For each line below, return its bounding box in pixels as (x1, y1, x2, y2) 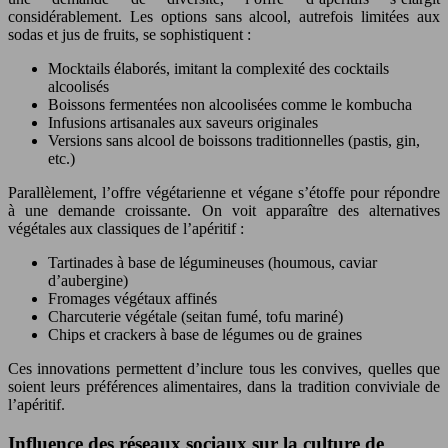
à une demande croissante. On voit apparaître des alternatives (8, 202, 440, 219)
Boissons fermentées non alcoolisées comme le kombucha (48, 96, 412, 113)
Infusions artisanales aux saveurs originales (48, 114, 318, 131)
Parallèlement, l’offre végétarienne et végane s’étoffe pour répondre (8, 184, 440, 201)
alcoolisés (48, 78, 109, 95)
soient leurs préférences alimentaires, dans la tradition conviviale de (8, 378, 440, 395)
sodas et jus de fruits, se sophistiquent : (8, 26, 251, 43)
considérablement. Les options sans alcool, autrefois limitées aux (8, 8, 440, 25)
